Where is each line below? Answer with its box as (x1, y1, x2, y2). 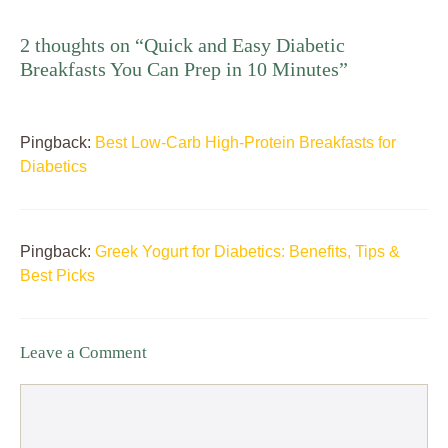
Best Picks (20, 267, 95, 285)
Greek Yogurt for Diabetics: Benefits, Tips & (95, 243, 400, 261)
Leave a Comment (20, 343, 147, 363)
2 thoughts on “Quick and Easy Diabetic (20, 34, 345, 57)
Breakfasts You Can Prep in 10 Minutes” (20, 58, 348, 81)
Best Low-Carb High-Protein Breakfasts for (95, 134, 396, 152)
